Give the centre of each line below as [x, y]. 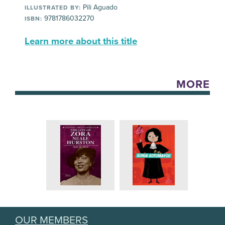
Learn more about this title [81, 41]
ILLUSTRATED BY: [53, 8]
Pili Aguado [99, 8]
